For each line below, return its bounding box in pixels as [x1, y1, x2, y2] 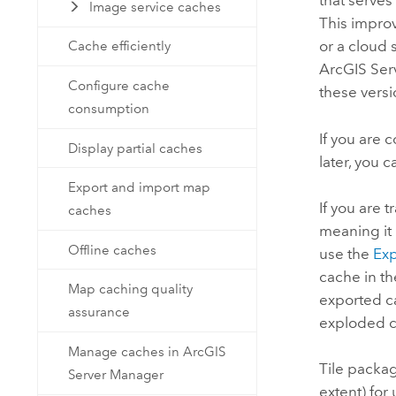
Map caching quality [68, 281, 194, 298]
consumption [68, 101, 150, 117]
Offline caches [68, 241, 157, 258]
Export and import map [68, 179, 211, 196]
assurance [68, 304, 131, 321]
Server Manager [68, 366, 164, 383]
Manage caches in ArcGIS [68, 343, 226, 360]
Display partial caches [68, 140, 203, 156]
